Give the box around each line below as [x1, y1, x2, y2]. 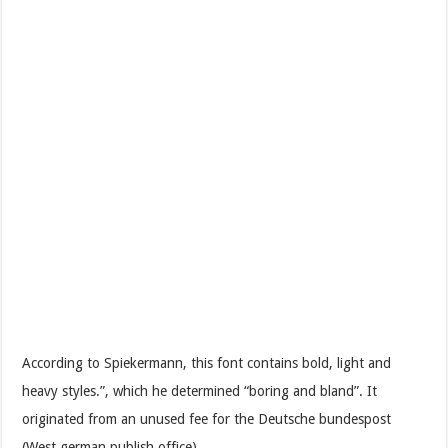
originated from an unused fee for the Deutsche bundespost [22, 410, 392, 427]
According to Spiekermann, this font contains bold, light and [22, 354, 392, 371]
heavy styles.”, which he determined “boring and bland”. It [22, 382, 378, 399]
